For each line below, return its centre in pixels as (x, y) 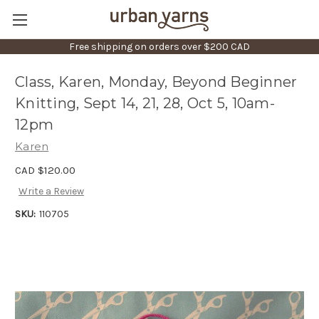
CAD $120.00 (45, 170)
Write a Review (51, 192)
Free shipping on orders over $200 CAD (159, 47)
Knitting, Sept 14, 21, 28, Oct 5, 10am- (145, 104)
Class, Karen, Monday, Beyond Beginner (156, 82)
